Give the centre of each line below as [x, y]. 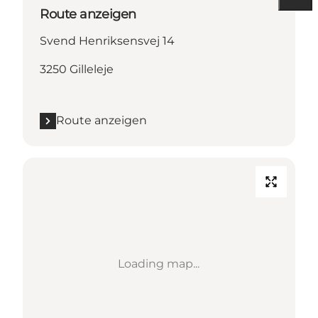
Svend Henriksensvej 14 [107, 41]
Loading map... [159, 264]
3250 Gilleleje [77, 70]
